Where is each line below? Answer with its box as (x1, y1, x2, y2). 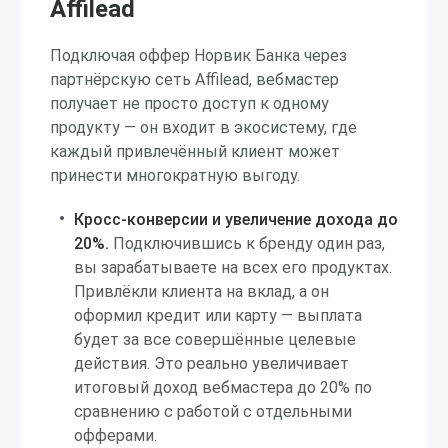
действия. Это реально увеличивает (74, 354, 349, 373)
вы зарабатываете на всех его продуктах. (74, 258, 392, 277)
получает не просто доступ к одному (50, 94, 329, 113)
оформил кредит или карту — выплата (74, 306, 362, 325)
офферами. (74, 426, 157, 445)
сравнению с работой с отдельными (74, 402, 352, 421)
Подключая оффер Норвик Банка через (50, 46, 347, 65)
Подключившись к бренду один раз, (109, 234, 385, 253)
